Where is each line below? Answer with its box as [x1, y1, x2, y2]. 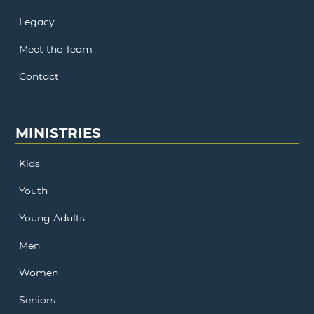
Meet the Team [19, 42, 93, 55]
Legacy [19, 15, 55, 28]
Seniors [19, 293, 56, 306]
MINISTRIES [15, 124, 102, 142]
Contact [19, 69, 60, 83]
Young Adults [19, 211, 86, 224]
